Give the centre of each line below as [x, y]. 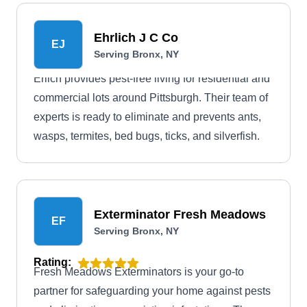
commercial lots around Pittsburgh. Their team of [151, 98]
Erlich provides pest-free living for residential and [152, 78]
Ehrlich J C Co [136, 38]
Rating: [52, 262]
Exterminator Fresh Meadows [180, 214]
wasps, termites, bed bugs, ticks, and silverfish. [147, 136]
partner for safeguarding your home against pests [152, 291]
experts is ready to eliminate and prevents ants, [147, 117]
